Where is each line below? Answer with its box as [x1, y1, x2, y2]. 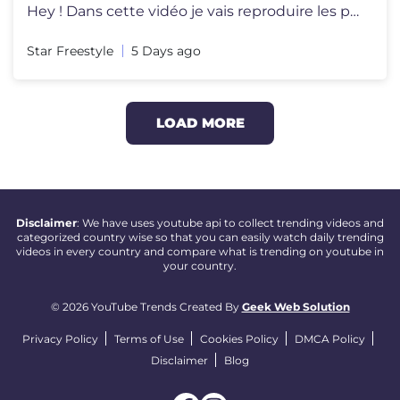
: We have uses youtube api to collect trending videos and [77, 216, 384, 230]
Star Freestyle [27, 43, 113, 60]
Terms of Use [114, 332, 184, 346]
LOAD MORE [155, 114, 245, 132]
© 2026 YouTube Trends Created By [50, 300, 242, 314]
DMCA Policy [295, 332, 365, 346]
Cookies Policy [200, 332, 279, 346]
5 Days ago [131, 43, 201, 60]
